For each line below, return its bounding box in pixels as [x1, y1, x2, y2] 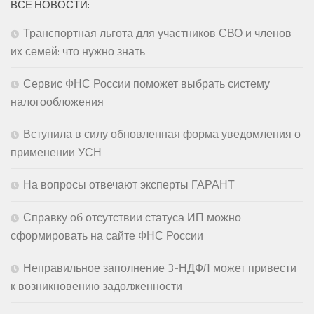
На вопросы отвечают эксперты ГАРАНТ [23, 175, 235, 193]
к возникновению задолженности [11, 277, 182, 294]
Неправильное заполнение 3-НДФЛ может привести [23, 259, 296, 276]
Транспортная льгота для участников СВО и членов [23, 24, 292, 41]
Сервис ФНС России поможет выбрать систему [23, 74, 270, 92]
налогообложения [11, 93, 104, 110]
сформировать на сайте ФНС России [11, 226, 203, 244]
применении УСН [11, 143, 102, 161]
